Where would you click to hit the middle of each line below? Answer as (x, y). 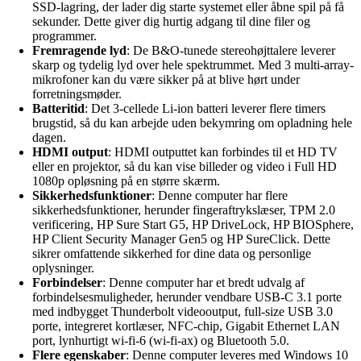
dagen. (49, 137)
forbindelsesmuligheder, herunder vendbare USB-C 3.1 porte (187, 297)
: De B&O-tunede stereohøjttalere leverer (231, 50)
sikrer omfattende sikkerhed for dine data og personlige (172, 253)
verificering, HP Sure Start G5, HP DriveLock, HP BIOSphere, (193, 224)
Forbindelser (67, 282)
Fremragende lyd (79, 50)
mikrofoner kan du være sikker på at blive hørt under (166, 79)
